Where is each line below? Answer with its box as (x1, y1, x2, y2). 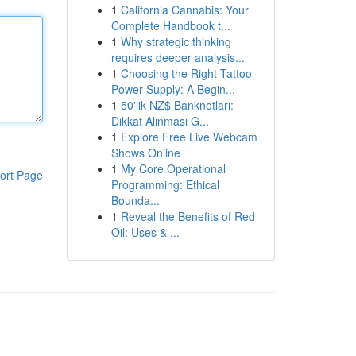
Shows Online (110, 145, 180, 161)
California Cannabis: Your (120, 2, 249, 17)
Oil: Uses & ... (110, 224, 180, 240)
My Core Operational (120, 161, 226, 176)
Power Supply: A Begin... (110, 81, 235, 97)
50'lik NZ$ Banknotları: (120, 97, 234, 113)
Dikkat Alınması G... (110, 113, 209, 129)
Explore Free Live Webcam (120, 129, 257, 145)
